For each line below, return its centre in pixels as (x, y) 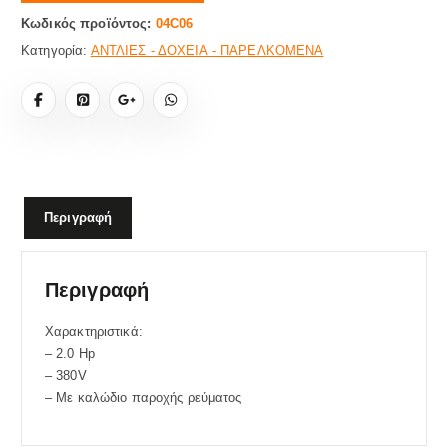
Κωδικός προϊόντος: (88, 24)
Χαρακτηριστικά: (93, 332)
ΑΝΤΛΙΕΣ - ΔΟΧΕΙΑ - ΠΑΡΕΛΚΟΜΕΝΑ (207, 51)
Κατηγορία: (56, 51)
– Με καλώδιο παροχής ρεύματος (143, 398)
